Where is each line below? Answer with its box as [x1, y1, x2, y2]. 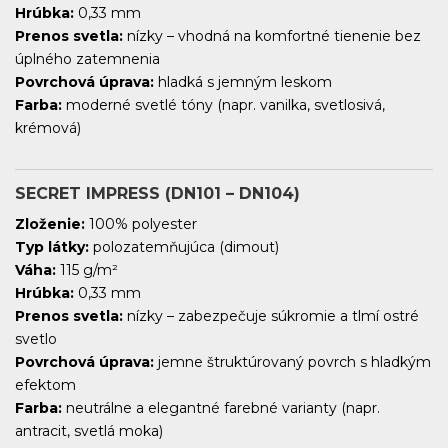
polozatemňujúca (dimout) [89, 238, 279, 257]
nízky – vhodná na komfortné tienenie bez [123, 27, 421, 46]
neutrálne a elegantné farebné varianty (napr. [62, 399, 380, 418]
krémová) [15, 119, 81, 138]
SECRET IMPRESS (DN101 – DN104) [15, 184, 300, 204]
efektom [15, 376, 76, 395]
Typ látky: [15, 238, 89, 257]
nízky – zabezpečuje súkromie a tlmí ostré [123, 307, 419, 326]
